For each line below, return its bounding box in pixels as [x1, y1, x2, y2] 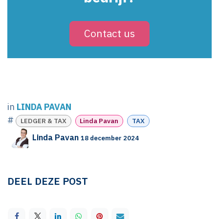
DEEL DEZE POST [7, 174, 88, 188]
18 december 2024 [81, 134, 139, 143]
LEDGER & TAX [20, 116, 66, 125]
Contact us [84, 26, 135, 41]
